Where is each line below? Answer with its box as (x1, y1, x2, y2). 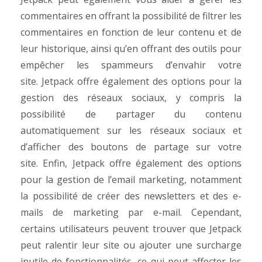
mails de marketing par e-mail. (20, 206, 191, 219)
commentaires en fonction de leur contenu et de (20, 26, 242, 39)
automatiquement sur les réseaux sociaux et (20, 124, 242, 137)
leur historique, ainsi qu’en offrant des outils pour (20, 42, 242, 55)
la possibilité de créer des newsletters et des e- (20, 189, 242, 202)
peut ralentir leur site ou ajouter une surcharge (20, 239, 242, 251)
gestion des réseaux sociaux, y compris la (20, 91, 242, 104)
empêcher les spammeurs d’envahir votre (20, 58, 242, 71)
